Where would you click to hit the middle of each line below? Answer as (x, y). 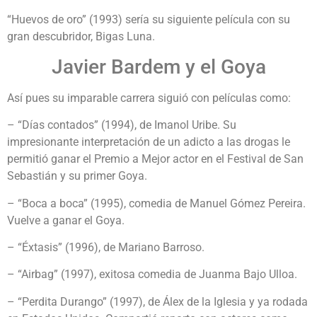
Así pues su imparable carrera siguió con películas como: (149, 98)
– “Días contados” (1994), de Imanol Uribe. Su (122, 125)
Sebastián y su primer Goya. (77, 176)
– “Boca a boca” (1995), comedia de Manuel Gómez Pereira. (156, 203)
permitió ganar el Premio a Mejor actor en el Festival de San (155, 159)
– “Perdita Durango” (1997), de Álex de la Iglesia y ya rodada (157, 301)
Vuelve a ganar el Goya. (66, 220)
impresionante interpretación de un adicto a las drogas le (149, 142)
